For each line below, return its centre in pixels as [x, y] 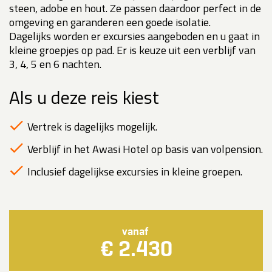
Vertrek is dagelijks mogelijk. [92, 127]
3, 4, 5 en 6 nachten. [55, 64]
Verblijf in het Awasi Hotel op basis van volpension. [145, 149]
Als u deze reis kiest [84, 97]
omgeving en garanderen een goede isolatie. [110, 22]
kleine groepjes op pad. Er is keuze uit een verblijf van [132, 50]
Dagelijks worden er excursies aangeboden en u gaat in [134, 36]
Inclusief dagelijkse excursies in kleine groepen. [135, 172]
